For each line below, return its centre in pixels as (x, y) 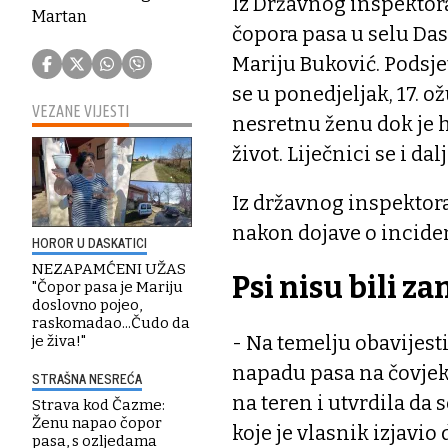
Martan (59, 16)
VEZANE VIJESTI (80, 110)
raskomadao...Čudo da (111, 322)
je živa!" (59, 340)
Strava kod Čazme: (98, 404)
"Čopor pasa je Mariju (107, 286)
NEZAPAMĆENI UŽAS (109, 268)
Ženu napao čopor (97, 422)
